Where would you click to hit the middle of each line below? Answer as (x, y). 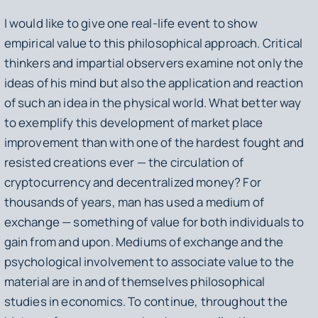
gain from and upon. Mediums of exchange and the (144, 241)
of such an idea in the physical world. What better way (152, 102)
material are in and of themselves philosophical (135, 281)
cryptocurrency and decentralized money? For (132, 182)
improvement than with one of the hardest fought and (154, 142)
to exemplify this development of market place (133, 122)
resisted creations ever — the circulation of (124, 162)
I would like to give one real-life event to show (131, 23)
